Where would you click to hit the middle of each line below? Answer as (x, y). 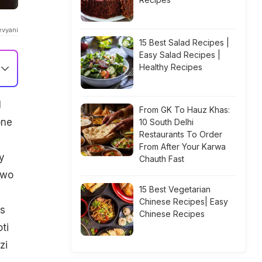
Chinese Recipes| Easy (184, 201)
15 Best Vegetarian (175, 189)
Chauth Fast (162, 159)
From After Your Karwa (182, 146)
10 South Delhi (166, 122)
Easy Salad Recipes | (180, 55)
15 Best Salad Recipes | (184, 42)
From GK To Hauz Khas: (185, 110)
